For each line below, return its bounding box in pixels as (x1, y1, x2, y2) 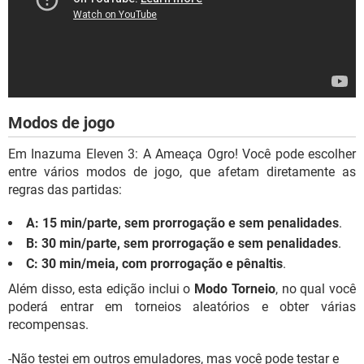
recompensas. (8, 317, 89, 333)
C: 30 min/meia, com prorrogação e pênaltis (26, 256, 283, 272)
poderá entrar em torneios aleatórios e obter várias (8, 299, 356, 315)
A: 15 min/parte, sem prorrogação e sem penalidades (26, 215, 339, 232)
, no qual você (275, 281, 357, 297)
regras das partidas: (8, 182, 122, 198)
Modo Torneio (194, 281, 275, 297)
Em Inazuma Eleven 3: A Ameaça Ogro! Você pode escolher (8, 146, 356, 162)
